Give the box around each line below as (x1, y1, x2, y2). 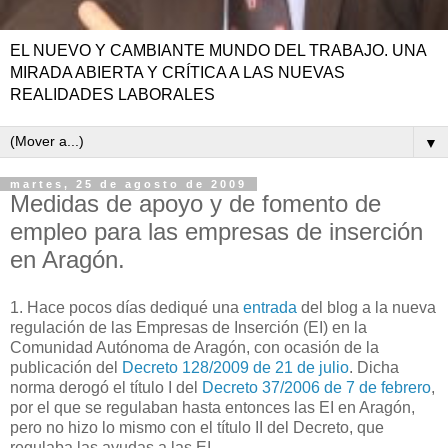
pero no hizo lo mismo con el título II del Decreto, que (10, 418, 384, 436)
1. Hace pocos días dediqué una (10, 298, 243, 316)
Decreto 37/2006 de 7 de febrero (202, 378, 431, 396)
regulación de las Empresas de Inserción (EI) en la (10, 318, 367, 336)
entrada (243, 298, 297, 316)
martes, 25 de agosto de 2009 (10, 178, 247, 190)
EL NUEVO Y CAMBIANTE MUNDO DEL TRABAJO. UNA (10, 42, 426, 59)
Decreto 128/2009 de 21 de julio (122, 358, 349, 376)
